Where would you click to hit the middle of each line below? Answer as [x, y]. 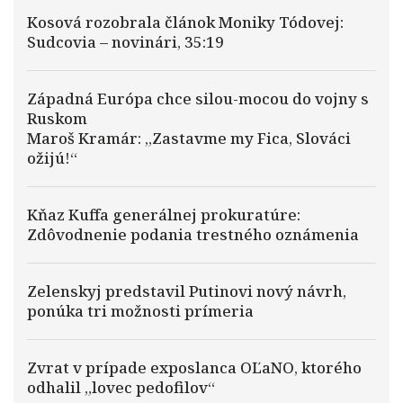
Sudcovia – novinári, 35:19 [125, 42]
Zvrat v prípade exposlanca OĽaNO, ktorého [194, 367]
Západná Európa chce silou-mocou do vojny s [198, 99]
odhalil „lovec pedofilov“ [121, 387]
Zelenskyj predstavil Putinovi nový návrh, [187, 291]
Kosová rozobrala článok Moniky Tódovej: [185, 22]
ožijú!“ [52, 158]
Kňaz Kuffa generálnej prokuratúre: [164, 215]
